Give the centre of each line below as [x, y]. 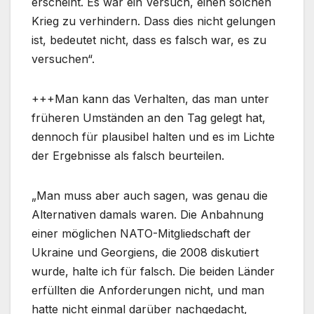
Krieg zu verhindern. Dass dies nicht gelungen [153, 21]
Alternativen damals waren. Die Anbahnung [148, 214]
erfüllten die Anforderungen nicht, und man [148, 290]
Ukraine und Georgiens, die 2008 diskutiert [145, 252]
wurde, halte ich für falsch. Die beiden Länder [153, 271]
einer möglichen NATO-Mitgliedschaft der [141, 233]
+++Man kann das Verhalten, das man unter [150, 98]
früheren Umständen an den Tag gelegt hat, [149, 117]
